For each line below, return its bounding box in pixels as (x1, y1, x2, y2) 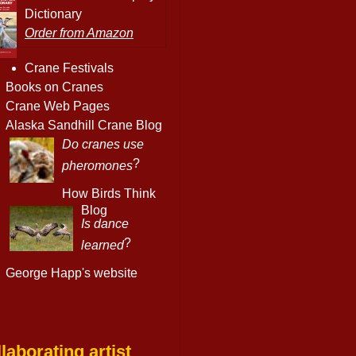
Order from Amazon (25, 25, 133, 40)
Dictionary (25, 6, 82, 21)
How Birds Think (62, 186, 156, 200)
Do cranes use (62, 137, 144, 151)
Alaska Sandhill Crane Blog (6, 118, 162, 132)
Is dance (81, 216, 129, 230)
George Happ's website (6, 265, 137, 280)
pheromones (62, 158, 133, 170)
